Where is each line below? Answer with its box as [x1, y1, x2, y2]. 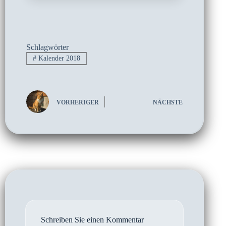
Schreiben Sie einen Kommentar [41, 215, 144, 224]
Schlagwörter [26, 42, 69, 51]
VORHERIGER [56, 98, 99, 106]
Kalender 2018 [36, 54, 80, 63]
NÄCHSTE [153, 98, 183, 106]
